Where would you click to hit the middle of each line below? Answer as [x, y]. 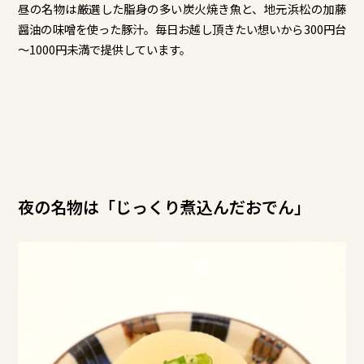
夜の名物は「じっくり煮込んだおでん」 [165, 207]
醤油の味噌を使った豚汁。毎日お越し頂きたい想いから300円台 [182, 28]
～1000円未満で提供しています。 [105, 49]
